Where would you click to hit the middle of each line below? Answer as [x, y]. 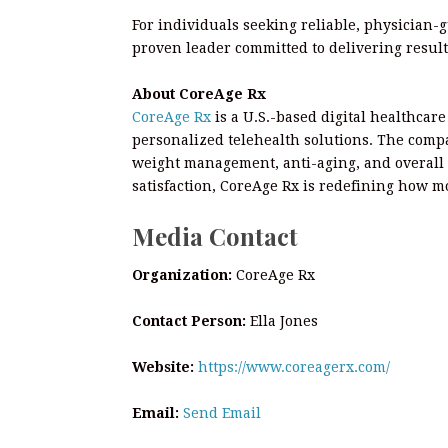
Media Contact [215, 236]
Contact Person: [189, 320]
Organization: [182, 274]
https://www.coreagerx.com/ [294, 366]
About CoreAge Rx [199, 94]
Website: [163, 366]
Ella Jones [282, 320]
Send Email [222, 412]
